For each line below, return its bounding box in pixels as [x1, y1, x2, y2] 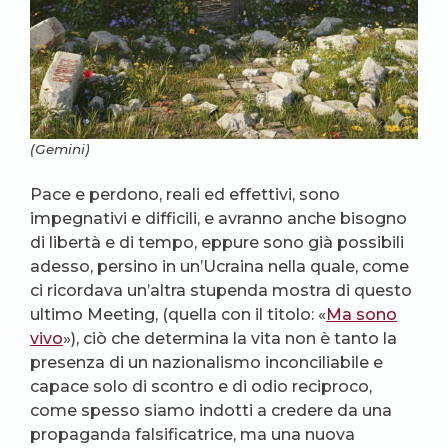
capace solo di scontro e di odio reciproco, [30, 377, 372, 397]
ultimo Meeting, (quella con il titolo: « [30, 305, 326, 325]
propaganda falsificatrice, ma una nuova [30, 425, 355, 445]
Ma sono [326, 305, 397, 325]
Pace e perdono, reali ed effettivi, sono [30, 185, 340, 205]
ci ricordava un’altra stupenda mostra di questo [30, 281, 412, 301]
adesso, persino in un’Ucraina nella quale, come [30, 257, 409, 277]
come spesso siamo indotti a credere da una [30, 401, 392, 421]
